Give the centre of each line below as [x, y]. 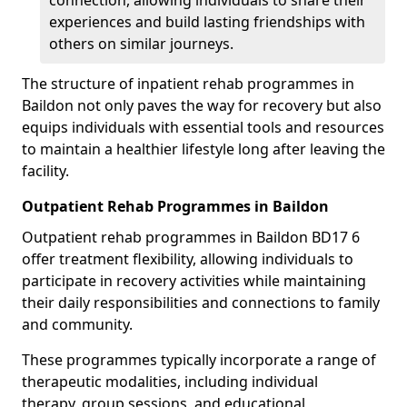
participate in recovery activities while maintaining [194, 281]
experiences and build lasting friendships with [207, 22]
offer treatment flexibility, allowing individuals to [188, 259]
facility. [45, 171]
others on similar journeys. [141, 44]
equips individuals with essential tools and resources [203, 127]
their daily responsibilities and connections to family [201, 303]
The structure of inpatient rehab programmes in [188, 84]
